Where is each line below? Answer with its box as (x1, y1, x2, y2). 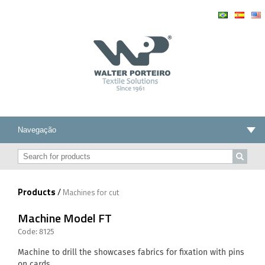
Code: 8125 (18, 228, 54, 236)
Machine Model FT (18, 209, 112, 227)
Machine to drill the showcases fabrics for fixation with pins (18, 248, 244, 257)
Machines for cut (63, 186, 119, 198)
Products (18, 185, 56, 199)
